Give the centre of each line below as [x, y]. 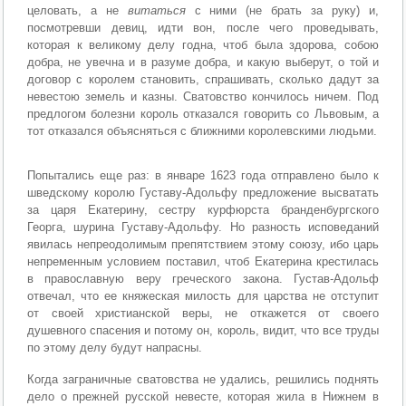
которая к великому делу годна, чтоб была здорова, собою [203, 45]
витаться [156, 11]
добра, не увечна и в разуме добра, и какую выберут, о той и [203, 63]
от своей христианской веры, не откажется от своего [203, 314]
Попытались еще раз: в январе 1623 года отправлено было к [203, 176]
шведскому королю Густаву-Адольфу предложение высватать [203, 193]
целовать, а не [77, 11]
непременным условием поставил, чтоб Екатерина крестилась [203, 262]
